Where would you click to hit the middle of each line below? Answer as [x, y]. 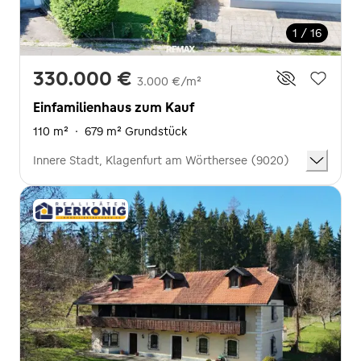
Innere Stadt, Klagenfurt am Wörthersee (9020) [161, 160]
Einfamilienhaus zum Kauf [114, 107]
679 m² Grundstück [136, 131]
